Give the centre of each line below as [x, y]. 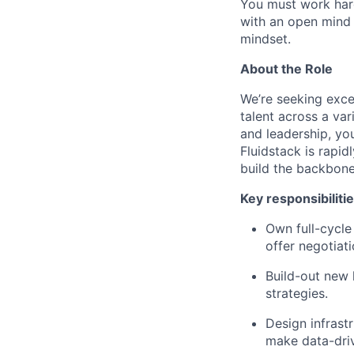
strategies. [297, 294]
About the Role [286, 69]
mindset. [265, 39]
